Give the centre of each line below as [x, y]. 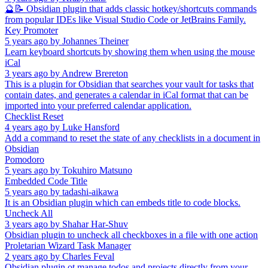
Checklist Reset [34, 116]
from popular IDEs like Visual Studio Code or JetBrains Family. [125, 19]
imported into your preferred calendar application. [98, 105]
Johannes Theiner [95, 41]
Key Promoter [31, 30]
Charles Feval [88, 256]
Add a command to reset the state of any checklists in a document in [133, 138]
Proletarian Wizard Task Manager [68, 245]
